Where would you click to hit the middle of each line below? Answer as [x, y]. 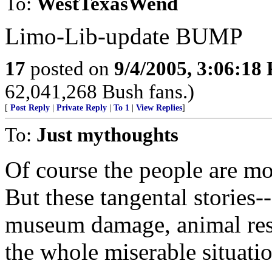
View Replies [159, 108]
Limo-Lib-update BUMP [124, 36]
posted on [70, 68]
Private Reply [82, 108]
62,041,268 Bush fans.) [100, 91]
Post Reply [30, 108]
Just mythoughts [107, 134]
